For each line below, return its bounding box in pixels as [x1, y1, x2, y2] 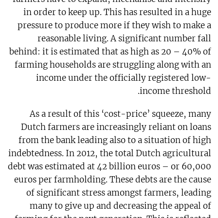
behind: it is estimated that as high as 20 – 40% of [9, 46, 212, 57]
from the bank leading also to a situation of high [18, 135, 212, 146]
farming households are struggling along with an [15, 59, 212, 71]
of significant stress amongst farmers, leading [26, 187, 212, 199]
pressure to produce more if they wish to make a [18, 20, 212, 31]
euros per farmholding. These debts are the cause [14, 174, 212, 185]
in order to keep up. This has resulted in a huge [23, 7, 212, 18]
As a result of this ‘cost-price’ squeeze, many [30, 109, 212, 120]
